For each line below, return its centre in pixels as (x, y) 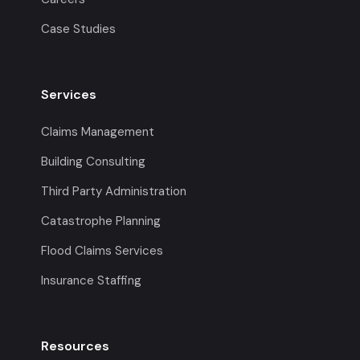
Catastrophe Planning (101, 221)
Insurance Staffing (92, 280)
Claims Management (98, 131)
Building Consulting (94, 161)
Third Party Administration (114, 191)
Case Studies (79, 29)
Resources (76, 346)
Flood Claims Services (102, 250)
